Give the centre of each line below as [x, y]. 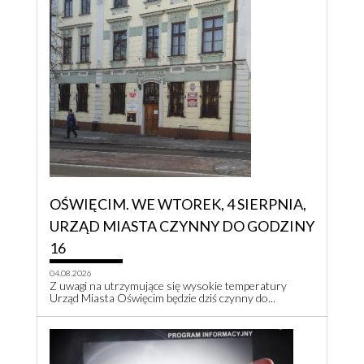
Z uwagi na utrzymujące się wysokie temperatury [168, 286]
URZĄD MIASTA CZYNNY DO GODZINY [182, 226]
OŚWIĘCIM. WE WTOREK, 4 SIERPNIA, [178, 204]
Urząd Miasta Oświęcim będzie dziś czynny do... [162, 298]
